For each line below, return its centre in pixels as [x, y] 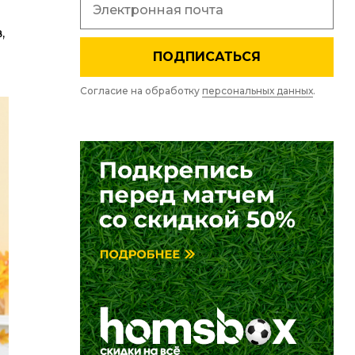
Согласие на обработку [141, 91]
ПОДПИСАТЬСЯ [207, 57]
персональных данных [258, 91]
